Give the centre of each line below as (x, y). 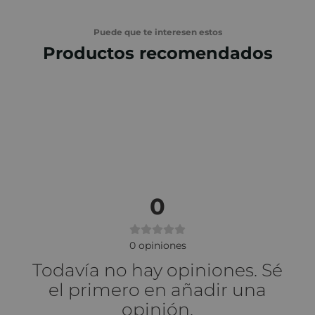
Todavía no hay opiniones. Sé (157, 270)
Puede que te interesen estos (157, 32)
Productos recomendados (157, 53)
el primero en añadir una (157, 290)
